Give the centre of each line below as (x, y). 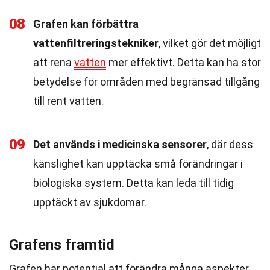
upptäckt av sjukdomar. (90, 202)
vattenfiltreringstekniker (96, 43)
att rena (54, 62)
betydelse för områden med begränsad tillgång (146, 82)
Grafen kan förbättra (86, 24)
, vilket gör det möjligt (210, 43)
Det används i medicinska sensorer (120, 144)
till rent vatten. (68, 101)
